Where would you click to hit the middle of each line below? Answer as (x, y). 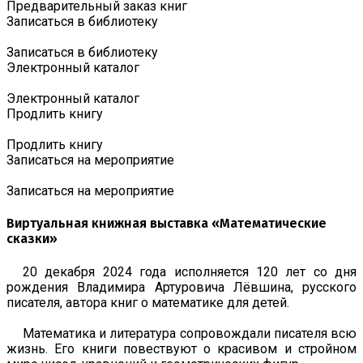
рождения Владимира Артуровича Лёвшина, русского (181, 287)
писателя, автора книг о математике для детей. (148, 302)
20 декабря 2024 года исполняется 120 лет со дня (190, 271)
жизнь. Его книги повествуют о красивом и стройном (181, 348)
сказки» (32, 239)
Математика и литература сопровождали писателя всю (190, 333)
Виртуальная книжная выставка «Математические (167, 224)
